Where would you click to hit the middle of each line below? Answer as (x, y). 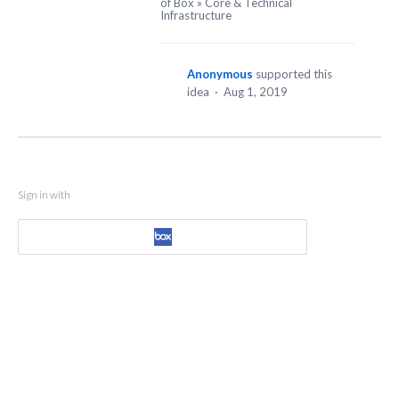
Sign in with (44, 195)
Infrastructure (196, 16)
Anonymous (220, 74)
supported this (294, 74)
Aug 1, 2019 (256, 92)
